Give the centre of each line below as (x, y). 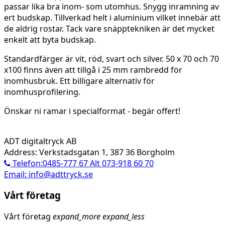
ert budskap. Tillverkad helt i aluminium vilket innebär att (112, 17)
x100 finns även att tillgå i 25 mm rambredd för (93, 70)
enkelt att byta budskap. (50, 39)
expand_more (77, 217)
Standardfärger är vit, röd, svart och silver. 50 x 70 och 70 (111, 59)
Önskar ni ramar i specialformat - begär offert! (92, 111)
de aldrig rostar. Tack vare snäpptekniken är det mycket (109, 28)
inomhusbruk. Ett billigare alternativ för (79, 81)
